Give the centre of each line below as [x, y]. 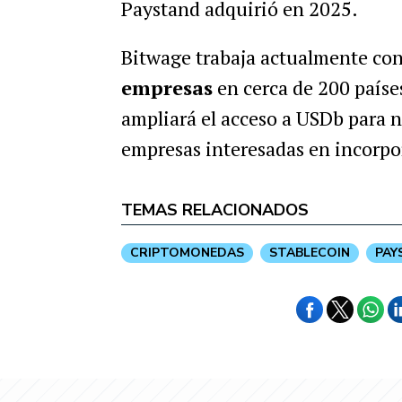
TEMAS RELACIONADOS [214, 210]
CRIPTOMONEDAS [187, 253]
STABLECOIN [309, 253]
